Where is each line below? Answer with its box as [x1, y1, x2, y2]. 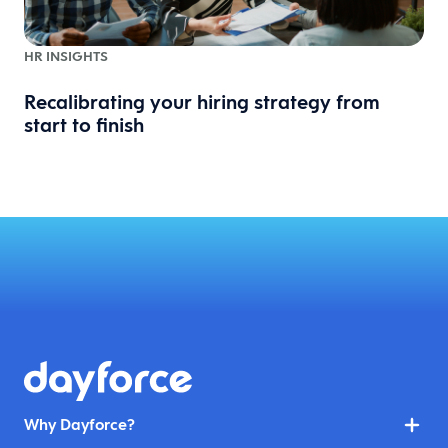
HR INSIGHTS [24, 47, 108, 65]
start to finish [24, 112, 144, 138]
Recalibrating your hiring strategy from [24, 89, 380, 115]
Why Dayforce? [24, 414, 135, 435]
